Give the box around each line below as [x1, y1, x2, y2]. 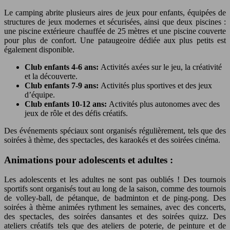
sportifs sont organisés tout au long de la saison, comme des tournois [4, 184, 226, 194]
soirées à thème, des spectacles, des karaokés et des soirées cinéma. [4, 135, 220, 144]
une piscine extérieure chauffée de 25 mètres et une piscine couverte [4, 26, 226, 35]
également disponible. [4, 45, 74, 54]
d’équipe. [25, 90, 55, 99]
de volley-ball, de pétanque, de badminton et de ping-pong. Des [4, 194, 226, 203]
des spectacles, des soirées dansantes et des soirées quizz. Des [4, 212, 226, 221]
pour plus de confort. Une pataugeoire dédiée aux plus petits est [4, 35, 226, 45]
